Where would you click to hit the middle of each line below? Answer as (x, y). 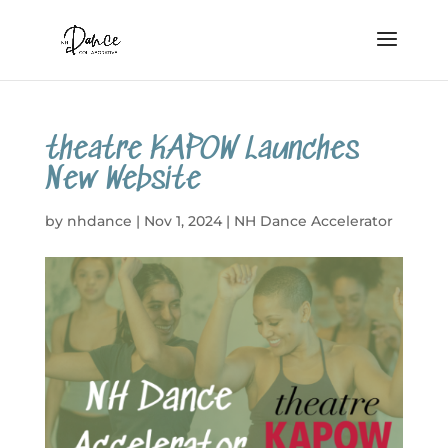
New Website (122, 180)
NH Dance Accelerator (313, 221)
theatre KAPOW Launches (201, 150)
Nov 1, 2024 (182, 221)
